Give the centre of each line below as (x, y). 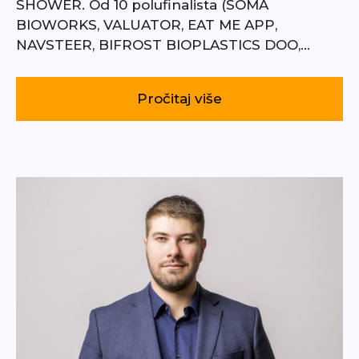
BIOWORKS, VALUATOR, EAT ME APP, (147, 25)
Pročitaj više (179, 99)
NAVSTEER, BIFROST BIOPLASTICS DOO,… (163, 45)
